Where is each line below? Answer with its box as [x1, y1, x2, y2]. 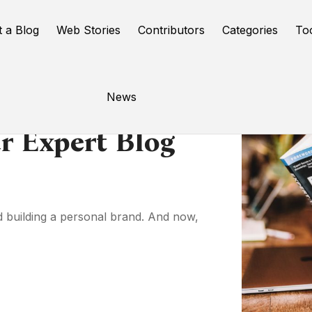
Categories [222, 23, 279, 37]
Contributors [138, 23, 205, 37]
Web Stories [56, 23, 121, 37]
